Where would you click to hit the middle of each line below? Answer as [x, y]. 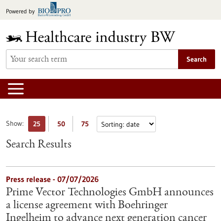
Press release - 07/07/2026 [52, 179]
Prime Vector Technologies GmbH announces [110, 193]
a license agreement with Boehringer [87, 206]
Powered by [20, 11]
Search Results [39, 145]
